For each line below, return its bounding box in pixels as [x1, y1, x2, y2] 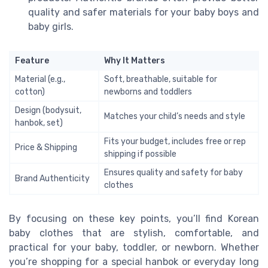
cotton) [15, 87, 45, 98]
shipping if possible [104, 149, 176, 160]
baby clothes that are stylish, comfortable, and [9, 227, 259, 239]
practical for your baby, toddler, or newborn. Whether [9, 242, 259, 254]
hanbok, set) [15, 118, 63, 129]
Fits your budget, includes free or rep [104, 136, 246, 147]
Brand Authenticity [15, 173, 90, 184]
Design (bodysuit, [15, 105, 81, 116]
